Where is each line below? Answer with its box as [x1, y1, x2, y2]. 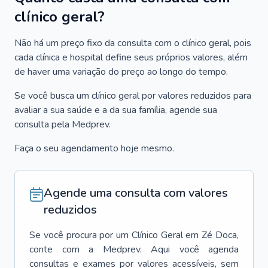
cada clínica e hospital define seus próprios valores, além [14, 51, 248, 64]
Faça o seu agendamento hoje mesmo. [14, 142, 174, 155]
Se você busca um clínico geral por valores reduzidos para [14, 89, 251, 102]
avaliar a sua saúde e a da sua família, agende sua [14, 103, 217, 117]
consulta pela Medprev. [14, 118, 111, 131]
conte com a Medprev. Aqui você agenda [29, 243, 239, 256]
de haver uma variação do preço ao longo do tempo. [14, 65, 228, 78]
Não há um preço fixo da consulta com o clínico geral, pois [14, 36, 251, 50]
